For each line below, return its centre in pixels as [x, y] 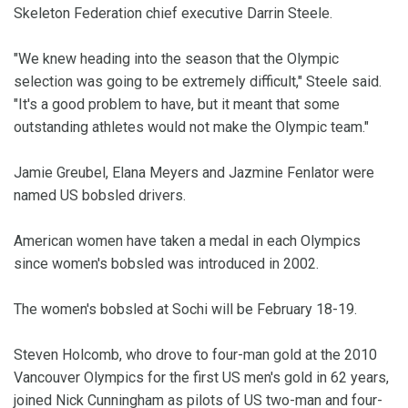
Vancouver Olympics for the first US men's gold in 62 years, [201, 378]
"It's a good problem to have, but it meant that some [177, 105]
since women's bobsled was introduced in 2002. [166, 264]
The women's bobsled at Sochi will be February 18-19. [185, 310]
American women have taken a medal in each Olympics [187, 241]
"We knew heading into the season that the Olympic [176, 59]
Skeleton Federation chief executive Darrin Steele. [173, 14]
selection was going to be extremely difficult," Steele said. [198, 82]
